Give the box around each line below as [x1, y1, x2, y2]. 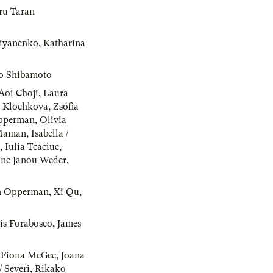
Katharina [43, 38, 85, 49]
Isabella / [31, 128, 68, 140]
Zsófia [53, 101, 79, 113]
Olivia [40, 115, 66, 126]
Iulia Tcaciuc [5, 141, 59, 153]
